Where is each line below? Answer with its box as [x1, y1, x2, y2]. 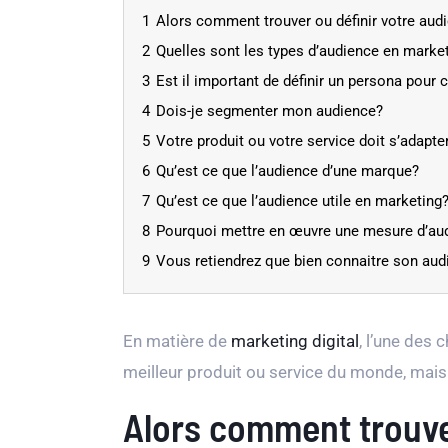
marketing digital [231, 331, 359, 351]
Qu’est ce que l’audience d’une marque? [156, 162, 419, 180]
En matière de [123, 331, 231, 351]
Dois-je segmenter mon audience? [156, 102, 383, 120]
